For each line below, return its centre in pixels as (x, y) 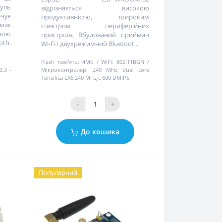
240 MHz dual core (121, 70)
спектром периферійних (95, 26)
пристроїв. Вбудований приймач (95, 35)
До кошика (100, 132)
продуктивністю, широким (95, 17)
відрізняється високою (95, 8)
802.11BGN (131, 62)
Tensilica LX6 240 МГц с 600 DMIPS (85, 78)
